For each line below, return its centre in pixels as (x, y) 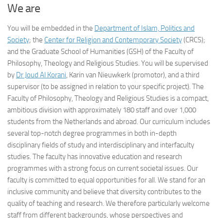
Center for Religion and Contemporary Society (113, 40)
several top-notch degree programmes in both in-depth (92, 133)
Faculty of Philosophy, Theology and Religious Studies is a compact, (108, 98)
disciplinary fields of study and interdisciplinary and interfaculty (101, 145)
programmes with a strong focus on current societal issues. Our (103, 168)
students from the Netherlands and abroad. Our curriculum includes (109, 122)
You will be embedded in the (51, 28)
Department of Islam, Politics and (145, 28)
